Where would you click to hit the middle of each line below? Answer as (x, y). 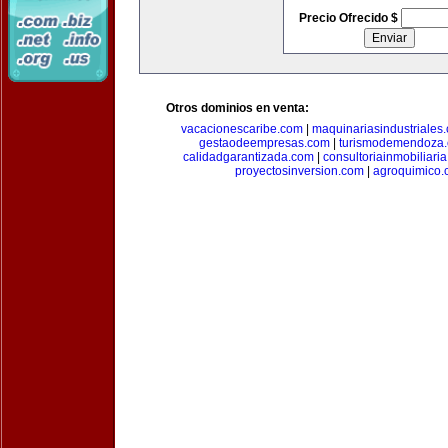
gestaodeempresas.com (264, 143)
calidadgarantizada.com (248, 157)
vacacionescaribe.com (242, 129)
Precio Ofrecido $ (349, 18)
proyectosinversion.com (299, 171)
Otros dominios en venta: (237, 108)
